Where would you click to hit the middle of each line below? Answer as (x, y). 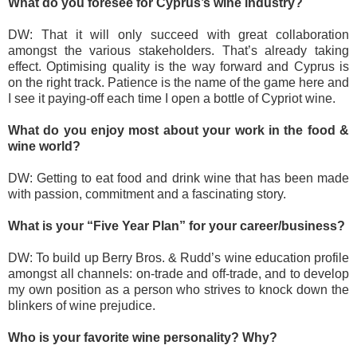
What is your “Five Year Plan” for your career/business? (177, 226)
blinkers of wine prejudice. (82, 305)
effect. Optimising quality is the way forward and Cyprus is (178, 66)
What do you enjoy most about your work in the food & (178, 130)
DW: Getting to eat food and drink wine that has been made (178, 178)
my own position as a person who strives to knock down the (178, 289)
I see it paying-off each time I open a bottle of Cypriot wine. (172, 98)
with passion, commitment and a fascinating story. (147, 194)
